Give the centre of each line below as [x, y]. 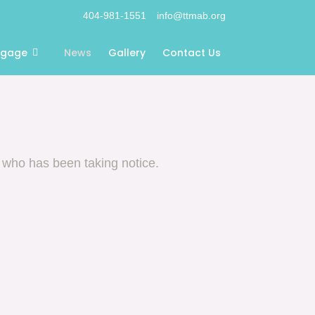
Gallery [127, 53]
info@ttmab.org [191, 15]
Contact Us [192, 53]
